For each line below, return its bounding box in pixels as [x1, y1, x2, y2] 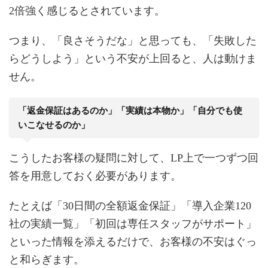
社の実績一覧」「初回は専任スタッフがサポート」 [9, 217, 257, 230]
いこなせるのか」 [18, 119, 90, 130]
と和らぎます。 [9, 253, 84, 266]
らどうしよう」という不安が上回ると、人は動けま [9, 52, 257, 65]
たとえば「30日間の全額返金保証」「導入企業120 [9, 199, 251, 212]
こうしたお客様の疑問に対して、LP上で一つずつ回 [9, 151, 258, 164]
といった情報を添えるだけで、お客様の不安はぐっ [9, 235, 257, 248]
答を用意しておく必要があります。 [9, 169, 181, 182]
